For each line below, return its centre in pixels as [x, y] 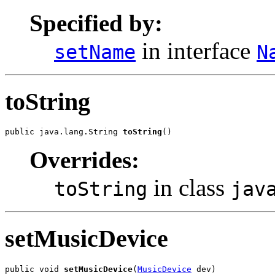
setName [95, 52]
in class [189, 188]
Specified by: [96, 23]
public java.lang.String [64, 132]
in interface [196, 50]
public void [34, 269]
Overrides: [84, 160]
